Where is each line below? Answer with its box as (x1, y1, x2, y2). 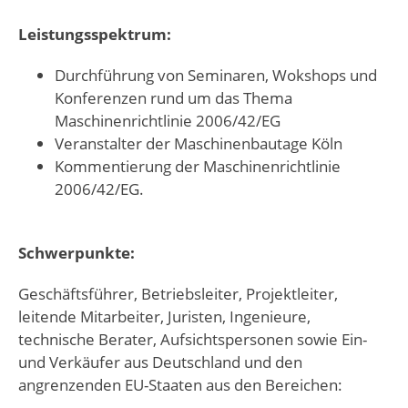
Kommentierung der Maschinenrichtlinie (55, 155, 341, 177)
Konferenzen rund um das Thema (55, 87, 292, 108)
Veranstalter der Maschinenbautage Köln (55, 132, 342, 154)
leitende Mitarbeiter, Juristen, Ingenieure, (18, 305, 311, 327)
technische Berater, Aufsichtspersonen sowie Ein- (18, 328, 367, 350)
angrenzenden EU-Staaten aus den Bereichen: (18, 373, 342, 395)
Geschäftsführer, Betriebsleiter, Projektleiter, (18, 282, 338, 304)
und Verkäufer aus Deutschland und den (18, 351, 302, 372)
